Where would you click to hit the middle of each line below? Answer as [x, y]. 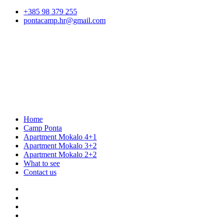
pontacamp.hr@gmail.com [65, 21]
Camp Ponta [43, 128]
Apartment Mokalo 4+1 [60, 137]
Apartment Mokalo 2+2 [60, 155]
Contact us [40, 172]
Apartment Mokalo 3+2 [60, 146]
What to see [42, 164]
